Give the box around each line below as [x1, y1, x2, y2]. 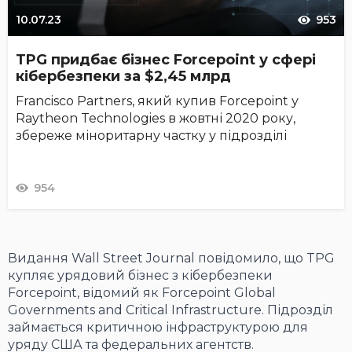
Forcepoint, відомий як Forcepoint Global [8, 285, 276, 301]
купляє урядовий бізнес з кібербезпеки [8, 268, 273, 284]
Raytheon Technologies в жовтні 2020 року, [16, 111, 295, 126]
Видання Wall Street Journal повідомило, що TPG [8, 251, 335, 266]
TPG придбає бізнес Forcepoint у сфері [16, 51, 316, 69]
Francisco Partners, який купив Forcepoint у [16, 93, 299, 109]
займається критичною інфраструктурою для [8, 320, 308, 335]
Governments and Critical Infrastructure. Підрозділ [8, 302, 333, 318]
